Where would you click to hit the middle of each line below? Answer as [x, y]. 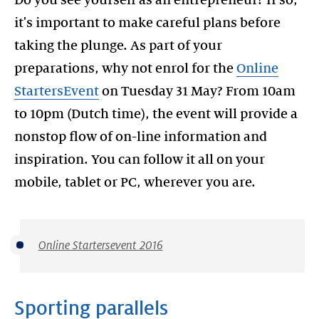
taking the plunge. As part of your [118, 46]
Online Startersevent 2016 [100, 246]
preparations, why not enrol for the [125, 68]
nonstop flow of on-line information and [141, 137]
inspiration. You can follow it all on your [140, 159]
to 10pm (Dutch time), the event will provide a [156, 114]
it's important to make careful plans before [147, 23]
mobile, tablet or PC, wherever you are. [135, 182]
